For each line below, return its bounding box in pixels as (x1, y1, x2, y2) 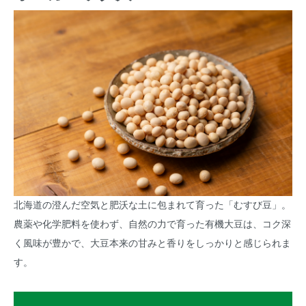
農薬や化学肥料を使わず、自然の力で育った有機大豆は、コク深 (14, 219, 291, 230)
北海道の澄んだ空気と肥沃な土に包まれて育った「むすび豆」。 (14, 200, 291, 211)
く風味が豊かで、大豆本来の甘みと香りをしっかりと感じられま (14, 238, 291, 249)
